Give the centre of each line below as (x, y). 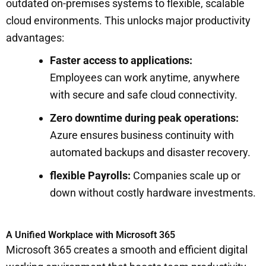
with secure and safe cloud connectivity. (145, 94)
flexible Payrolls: (90, 175)
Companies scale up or (186, 175)
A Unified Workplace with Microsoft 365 (91, 235)
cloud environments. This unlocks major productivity (128, 20)
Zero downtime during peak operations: (144, 118)
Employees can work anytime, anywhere (145, 77)
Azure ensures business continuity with (142, 135)
